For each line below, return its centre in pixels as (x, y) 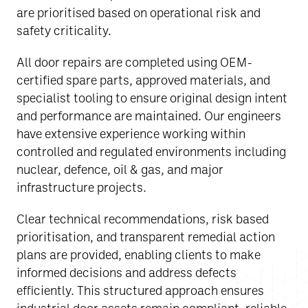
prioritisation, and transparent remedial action (146, 236)
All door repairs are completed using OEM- (134, 62)
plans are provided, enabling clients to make (139, 254)
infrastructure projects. (81, 187)
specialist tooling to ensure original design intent (152, 97)
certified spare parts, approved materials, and (143, 79)
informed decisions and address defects (126, 272)
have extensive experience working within (131, 133)
